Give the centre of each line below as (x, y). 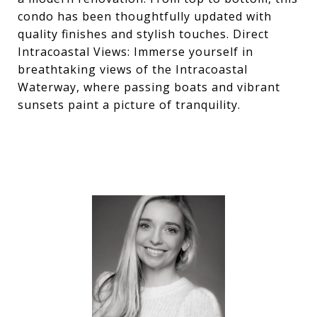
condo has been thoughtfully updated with (145, 16)
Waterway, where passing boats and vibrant (149, 87)
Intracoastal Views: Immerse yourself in (136, 52)
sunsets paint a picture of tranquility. (129, 105)
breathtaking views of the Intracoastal (133, 69)
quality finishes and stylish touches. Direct (143, 34)
